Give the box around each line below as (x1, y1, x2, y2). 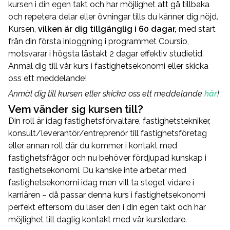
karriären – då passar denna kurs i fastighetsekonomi (8, 189, 205, 200)
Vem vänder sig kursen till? (8, 102, 143, 116)
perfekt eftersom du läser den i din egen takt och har (8, 202, 206, 212)
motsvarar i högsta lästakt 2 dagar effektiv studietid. (8, 48, 204, 59)
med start (177, 24, 216, 34)
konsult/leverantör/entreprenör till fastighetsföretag (8, 128, 207, 138)
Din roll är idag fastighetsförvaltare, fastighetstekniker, (8, 116, 210, 126)
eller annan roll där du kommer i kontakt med (8, 140, 177, 150)
